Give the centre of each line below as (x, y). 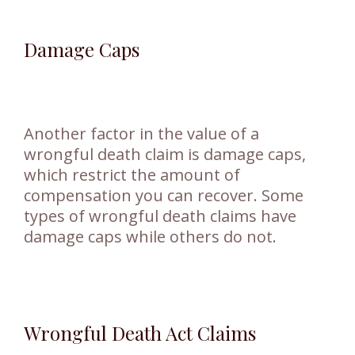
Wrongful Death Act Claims (140, 332)
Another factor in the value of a (141, 133)
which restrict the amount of (132, 174)
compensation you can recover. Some (164, 195)
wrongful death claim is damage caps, (165, 154)
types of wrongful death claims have (160, 216)
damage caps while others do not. (150, 236)
